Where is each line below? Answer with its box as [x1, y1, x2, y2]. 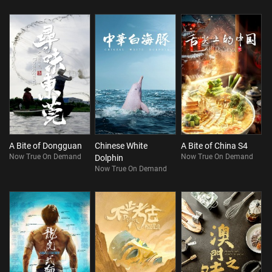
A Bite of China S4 [180, 140, 248, 151]
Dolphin [95, 152, 124, 163]
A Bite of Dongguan [9, 140, 82, 151]
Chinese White [95, 140, 148, 151]
